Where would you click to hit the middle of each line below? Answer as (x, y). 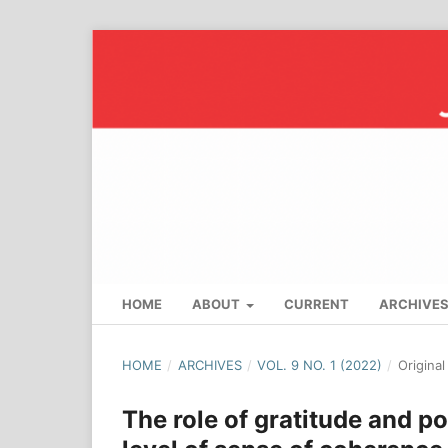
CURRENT (317, 304)
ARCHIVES (209, 365)
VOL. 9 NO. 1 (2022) (320, 365)
